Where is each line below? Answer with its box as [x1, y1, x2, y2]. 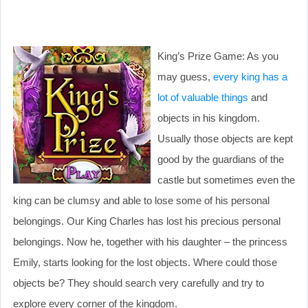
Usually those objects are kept [157, 132, 293, 144]
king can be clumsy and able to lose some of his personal [13, 194, 269, 206]
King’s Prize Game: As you [157, 49, 278, 62]
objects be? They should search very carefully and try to [13, 276, 264, 289]
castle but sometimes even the [157, 173, 295, 186]
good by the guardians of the [157, 153, 284, 165]
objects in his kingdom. [157, 111, 260, 124]
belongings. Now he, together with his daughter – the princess [13, 235, 287, 247]
